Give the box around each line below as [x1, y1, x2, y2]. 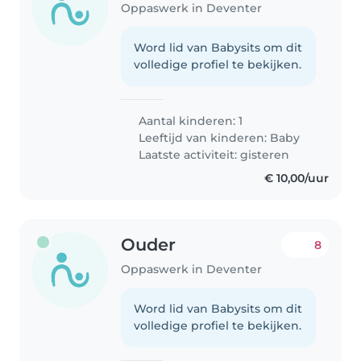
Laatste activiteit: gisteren [135, 147, 290, 162]
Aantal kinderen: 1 [135, 113, 243, 128]
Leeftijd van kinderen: [135, 130, 271, 145]
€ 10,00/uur [263, 170, 329, 185]
